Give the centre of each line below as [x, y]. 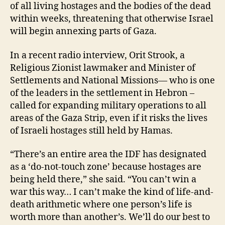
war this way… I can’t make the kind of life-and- [112, 192]
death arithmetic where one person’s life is [101, 205]
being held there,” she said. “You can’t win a [103, 180]
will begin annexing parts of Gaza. [83, 32]
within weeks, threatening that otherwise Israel [112, 19]
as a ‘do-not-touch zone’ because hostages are [106, 167]
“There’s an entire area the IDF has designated [108, 155]
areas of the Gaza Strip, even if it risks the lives [109, 118]
